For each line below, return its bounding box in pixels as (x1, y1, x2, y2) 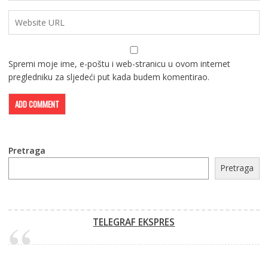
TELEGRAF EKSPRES (93, 215, 175, 229)
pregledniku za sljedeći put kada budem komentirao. (8, 71, 209, 83)
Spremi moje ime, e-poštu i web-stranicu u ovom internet (8, 57, 230, 69)
